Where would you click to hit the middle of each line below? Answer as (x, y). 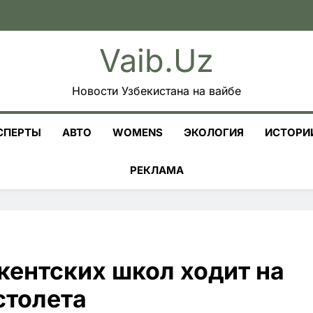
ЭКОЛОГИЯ (214, 132)
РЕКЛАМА (156, 170)
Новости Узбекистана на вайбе (156, 91)
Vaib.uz (156, 60)
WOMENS (138, 132)
